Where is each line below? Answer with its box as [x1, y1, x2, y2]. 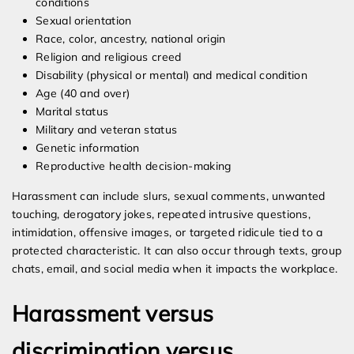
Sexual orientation [36, 13, 132, 28]
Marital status [36, 104, 109, 119]
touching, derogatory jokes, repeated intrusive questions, [12, 207, 311, 222]
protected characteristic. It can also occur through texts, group [12, 243, 342, 258]
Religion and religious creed [36, 50, 182, 65]
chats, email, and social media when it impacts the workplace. [12, 262, 338, 277]
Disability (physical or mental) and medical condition [36, 68, 307, 83]
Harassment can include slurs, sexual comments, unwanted [12, 189, 326, 204]
